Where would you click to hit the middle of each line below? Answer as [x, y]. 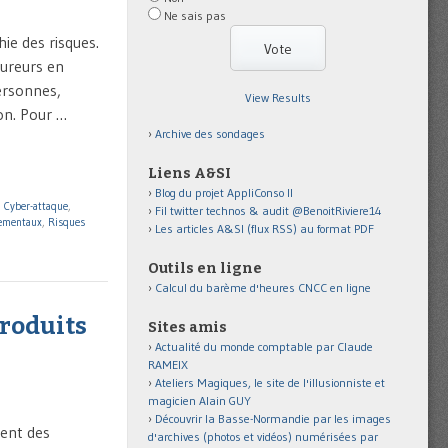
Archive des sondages [210, 133]
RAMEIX [168, 364]
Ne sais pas [195, 15]
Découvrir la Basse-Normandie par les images [273, 418]
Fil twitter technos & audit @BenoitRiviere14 [268, 210]
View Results [278, 97]
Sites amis [187, 327]
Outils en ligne [205, 268]
